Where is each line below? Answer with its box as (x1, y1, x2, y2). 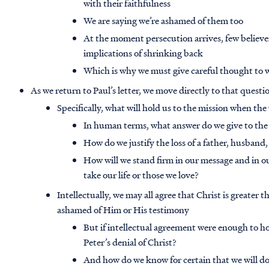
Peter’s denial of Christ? (83, 235, 177, 249)
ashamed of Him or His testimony (57, 203, 190, 217)
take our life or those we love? (83, 168, 199, 182)
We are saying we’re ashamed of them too (83, 14, 244, 28)
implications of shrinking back (83, 46, 204, 60)
